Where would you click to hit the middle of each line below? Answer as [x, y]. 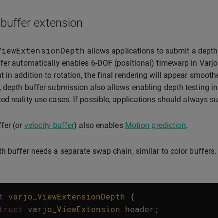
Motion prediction [155, 125]
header [140, 209]
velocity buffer [49, 125]
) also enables [100, 125]
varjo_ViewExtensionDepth [67, 196]
